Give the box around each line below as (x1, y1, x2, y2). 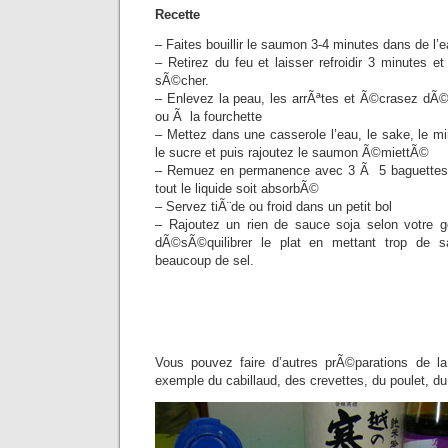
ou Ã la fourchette (155, 109, 262, 124)
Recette (155, 7, 200, 22)
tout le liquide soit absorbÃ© (155, 181, 319, 196)
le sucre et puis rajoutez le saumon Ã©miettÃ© (155, 145, 429, 160)
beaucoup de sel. (155, 253, 254, 268)
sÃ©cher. (155, 73, 209, 88)
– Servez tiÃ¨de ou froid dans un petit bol (155, 199, 392, 214)
